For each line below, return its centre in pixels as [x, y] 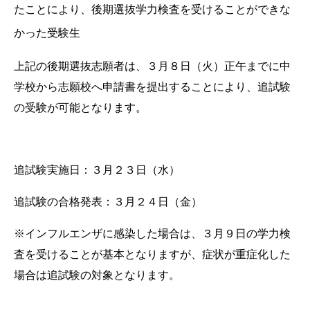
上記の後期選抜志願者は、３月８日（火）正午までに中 [152, 66]
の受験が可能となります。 [80, 108]
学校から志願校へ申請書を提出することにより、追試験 [152, 87]
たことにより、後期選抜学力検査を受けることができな [152, 9]
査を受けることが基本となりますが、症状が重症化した [152, 255]
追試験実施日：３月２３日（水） [97, 170]
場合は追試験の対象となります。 [97, 275]
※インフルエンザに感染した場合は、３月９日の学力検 [152, 234]
